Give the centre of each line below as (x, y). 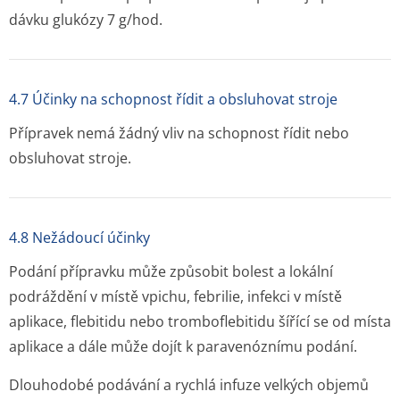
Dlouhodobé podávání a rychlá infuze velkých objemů (189, 385)
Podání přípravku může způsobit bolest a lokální (171, 271)
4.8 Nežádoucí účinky (79, 237)
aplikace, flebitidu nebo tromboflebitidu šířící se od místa (200, 321)
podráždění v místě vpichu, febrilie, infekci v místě (175, 296)
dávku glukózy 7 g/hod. (86, 20)
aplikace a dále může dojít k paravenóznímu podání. (183, 346)
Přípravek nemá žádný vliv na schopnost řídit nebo (179, 133)
